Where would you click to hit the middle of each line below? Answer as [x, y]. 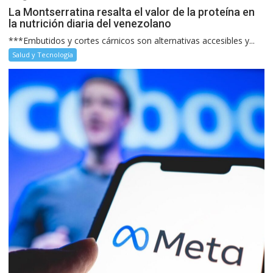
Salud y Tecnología [43, 54]
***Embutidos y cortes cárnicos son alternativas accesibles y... [132, 40]
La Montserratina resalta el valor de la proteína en [132, 12]
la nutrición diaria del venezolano [90, 23]
